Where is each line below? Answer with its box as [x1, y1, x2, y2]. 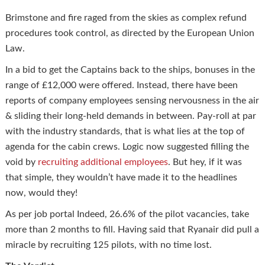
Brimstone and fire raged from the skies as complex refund [5, 12, 247, 22]
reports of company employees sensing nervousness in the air [5, 95, 259, 105]
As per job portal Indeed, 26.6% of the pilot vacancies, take [5, 209, 249, 219]
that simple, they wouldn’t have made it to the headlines [5, 172, 237, 182]
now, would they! [5, 188, 82, 198]
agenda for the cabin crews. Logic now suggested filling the [5, 141, 249, 151]
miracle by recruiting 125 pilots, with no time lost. [5, 240, 219, 250]
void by [5, 157, 38, 167]
